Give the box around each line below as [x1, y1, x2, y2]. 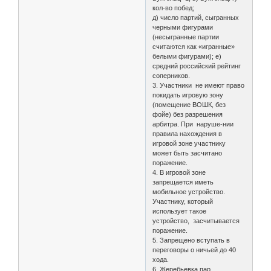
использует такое [152, 207, 207, 215]
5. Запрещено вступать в [152, 237, 230, 244]
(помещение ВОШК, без [152, 101, 226, 109]
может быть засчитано [152, 149, 223, 157]
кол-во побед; [152, 4, 195, 12]
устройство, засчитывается [152, 217, 240, 225]
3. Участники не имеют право [152, 82, 245, 90]
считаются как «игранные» [152, 43, 235, 51]
